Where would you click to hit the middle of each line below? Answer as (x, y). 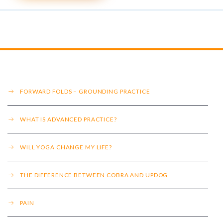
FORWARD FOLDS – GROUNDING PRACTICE (85, 91)
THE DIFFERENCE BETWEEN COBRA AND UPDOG (94, 175)
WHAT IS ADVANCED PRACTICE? (68, 119)
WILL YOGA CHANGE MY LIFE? (66, 147)
